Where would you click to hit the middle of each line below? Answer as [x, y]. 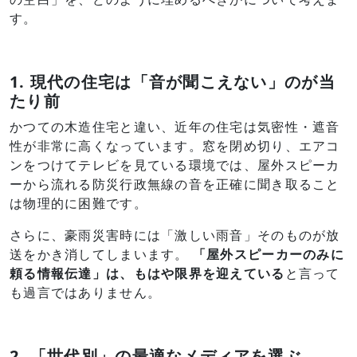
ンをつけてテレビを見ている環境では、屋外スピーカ [175, 165]
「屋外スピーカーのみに [269, 254]
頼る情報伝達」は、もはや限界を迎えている [147, 273]
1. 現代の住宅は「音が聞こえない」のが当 [173, 82]
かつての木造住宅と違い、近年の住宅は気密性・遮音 [175, 127]
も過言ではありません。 [86, 292]
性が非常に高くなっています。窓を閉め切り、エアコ [175, 146]
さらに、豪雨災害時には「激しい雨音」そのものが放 [175, 235]
